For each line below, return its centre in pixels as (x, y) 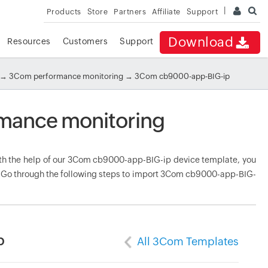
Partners (130, 12)
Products (64, 12)
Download (201, 42)
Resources (29, 41)
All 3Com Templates (188, 241)
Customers (85, 41)
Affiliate (166, 12)
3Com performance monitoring (67, 76)
